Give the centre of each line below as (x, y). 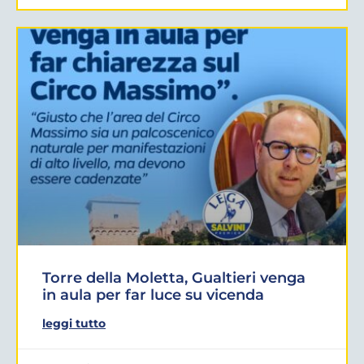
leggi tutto (74, 323)
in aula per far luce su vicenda (153, 295)
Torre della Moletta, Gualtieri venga (174, 277)
